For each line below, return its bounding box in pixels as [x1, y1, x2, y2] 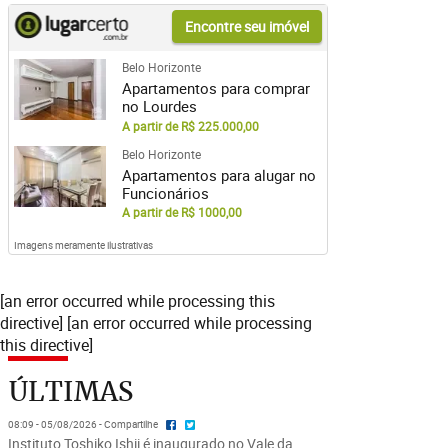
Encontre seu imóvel [184, 17, 309, 36]
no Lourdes [121, 96, 197, 116]
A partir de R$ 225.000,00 [121, 117, 259, 134]
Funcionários [121, 182, 209, 203]
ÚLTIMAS [8, 374, 133, 410]
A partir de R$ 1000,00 [121, 204, 242, 221]
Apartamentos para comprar [121, 78, 310, 98]
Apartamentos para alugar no [121, 164, 316, 185]
